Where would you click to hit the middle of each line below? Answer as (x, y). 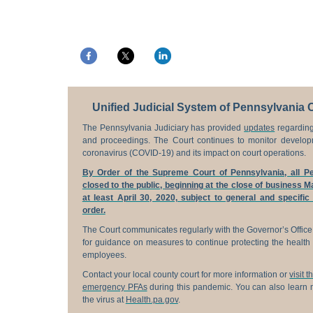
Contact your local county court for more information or (186, 275)
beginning (184, 185)
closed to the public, (123, 185)
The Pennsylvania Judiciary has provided (163, 128)
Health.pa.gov (152, 300)
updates (260, 128)
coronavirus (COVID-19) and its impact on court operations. (194, 153)
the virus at (104, 300)
